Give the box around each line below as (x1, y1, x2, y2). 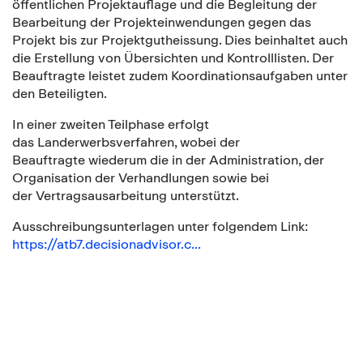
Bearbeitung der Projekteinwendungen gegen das (12, 14, 311, 30)
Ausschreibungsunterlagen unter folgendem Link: (12, 218, 308, 234)
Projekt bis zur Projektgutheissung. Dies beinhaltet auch (12, 32, 348, 48)
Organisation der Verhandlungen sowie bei (12, 169, 269, 186)
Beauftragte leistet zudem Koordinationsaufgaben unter (12, 67, 348, 83)
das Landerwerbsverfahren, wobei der (12, 134, 240, 150)
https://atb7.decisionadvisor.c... (12, 236, 201, 252)
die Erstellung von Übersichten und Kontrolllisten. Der (12, 49, 334, 66)
